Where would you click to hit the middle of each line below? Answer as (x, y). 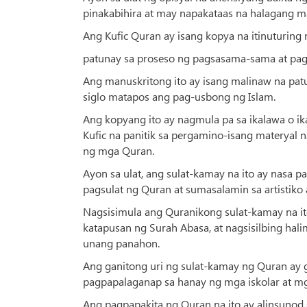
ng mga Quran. (119, 150)
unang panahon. (121, 243)
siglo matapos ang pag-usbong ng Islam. (179, 96)
